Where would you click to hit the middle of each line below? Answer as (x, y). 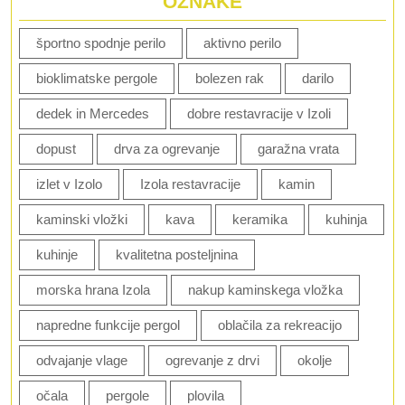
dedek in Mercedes (93, 113)
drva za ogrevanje (167, 149)
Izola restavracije (190, 184)
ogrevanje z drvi (212, 360)
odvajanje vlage (82, 360)
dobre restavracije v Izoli (259, 113)
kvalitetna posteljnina (177, 254)
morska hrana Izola (93, 290)
